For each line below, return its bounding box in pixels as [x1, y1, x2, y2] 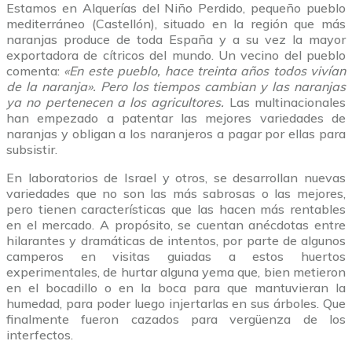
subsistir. [6, 141, 57, 158]
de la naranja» [6, 79, 93, 95]
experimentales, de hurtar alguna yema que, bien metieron [6, 264, 346, 280]
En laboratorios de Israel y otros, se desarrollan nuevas [6, 170, 346, 186]
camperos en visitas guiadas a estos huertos [6, 248, 346, 265]
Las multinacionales [229, 94, 346, 111]
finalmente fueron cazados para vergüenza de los [6, 311, 346, 328]
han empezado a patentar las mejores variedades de [6, 110, 346, 126]
